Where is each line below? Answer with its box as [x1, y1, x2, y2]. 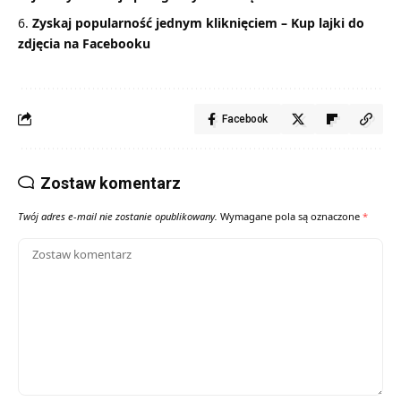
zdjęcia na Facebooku [18, 34, 150, 52]
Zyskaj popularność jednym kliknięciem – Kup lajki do [32, 13, 364, 31]
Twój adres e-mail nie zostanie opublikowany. [18, 209, 218, 223]
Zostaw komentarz [40, 173, 181, 192]
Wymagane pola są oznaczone [220, 209, 363, 223]
